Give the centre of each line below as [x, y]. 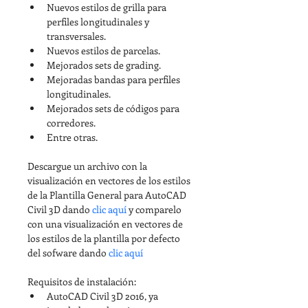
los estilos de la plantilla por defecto [105, 238]
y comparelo [155, 209]
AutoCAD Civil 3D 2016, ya [103, 296]
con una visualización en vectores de [106, 223]
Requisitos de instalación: [82, 281]
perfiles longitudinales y [99, 21]
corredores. [71, 122]
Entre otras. [72, 137]
